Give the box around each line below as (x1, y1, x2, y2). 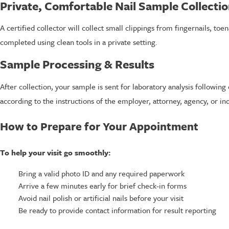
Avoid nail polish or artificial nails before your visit (18, 192, 184, 204)
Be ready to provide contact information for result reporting (18, 204, 216, 216)
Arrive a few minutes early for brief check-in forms (18, 180, 187, 191)
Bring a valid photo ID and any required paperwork (18, 167, 185, 179)
